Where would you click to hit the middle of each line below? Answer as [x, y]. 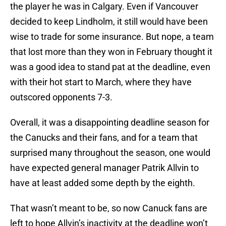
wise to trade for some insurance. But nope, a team [112, 37]
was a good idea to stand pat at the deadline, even [110, 67]
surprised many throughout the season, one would [110, 153]
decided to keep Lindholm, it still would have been [109, 22]
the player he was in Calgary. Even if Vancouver [104, 7]
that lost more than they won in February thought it [111, 52]
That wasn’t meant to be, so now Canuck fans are [109, 208]
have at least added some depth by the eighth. [104, 183]
